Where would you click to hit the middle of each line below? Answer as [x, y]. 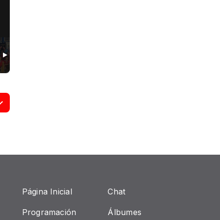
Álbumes [125, 212]
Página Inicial [47, 192]
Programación [49, 212]
